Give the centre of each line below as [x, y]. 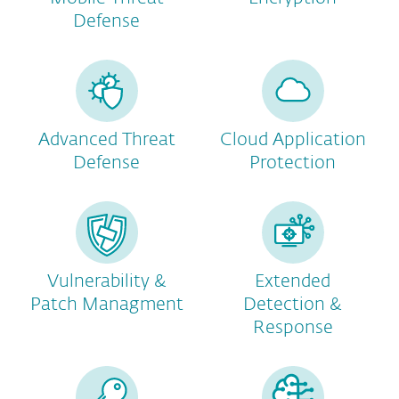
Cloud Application [293, 140]
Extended [293, 281]
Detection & [293, 305]
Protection [293, 163]
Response [293, 328]
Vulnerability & [106, 281]
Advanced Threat [106, 140]
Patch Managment [106, 305]
